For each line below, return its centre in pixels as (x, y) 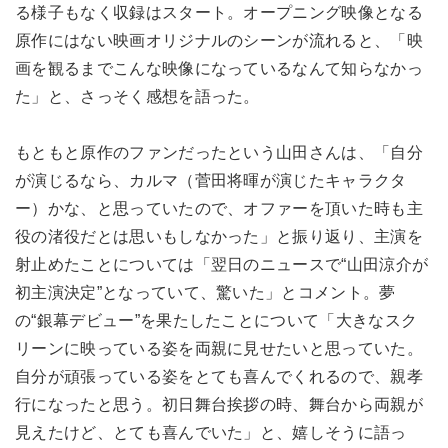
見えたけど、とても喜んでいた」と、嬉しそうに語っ (211, 432)
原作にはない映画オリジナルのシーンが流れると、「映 (219, 40)
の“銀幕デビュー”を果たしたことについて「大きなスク (216, 320)
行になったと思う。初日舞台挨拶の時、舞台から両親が (219, 404)
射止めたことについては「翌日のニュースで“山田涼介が (222, 264)
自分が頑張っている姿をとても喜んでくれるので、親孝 (219, 376)
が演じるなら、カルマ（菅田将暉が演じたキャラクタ (211, 180)
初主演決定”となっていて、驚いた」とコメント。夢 (205, 292)
